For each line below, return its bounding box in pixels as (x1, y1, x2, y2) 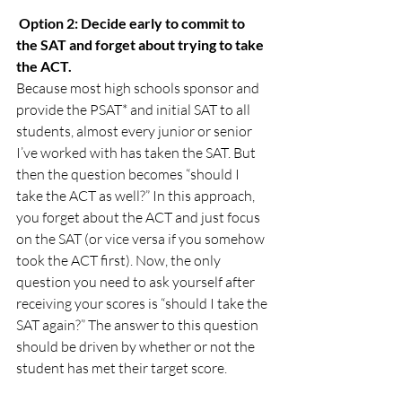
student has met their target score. (16, 358, 227, 377)
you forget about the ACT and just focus (16, 207, 263, 226)
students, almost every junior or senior (16, 121, 255, 140)
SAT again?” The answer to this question (16, 315, 261, 334)
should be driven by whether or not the (16, 336, 258, 355)
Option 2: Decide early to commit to (19, 13, 248, 31)
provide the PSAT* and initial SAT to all (16, 100, 253, 118)
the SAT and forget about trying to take (16, 35, 267, 53)
